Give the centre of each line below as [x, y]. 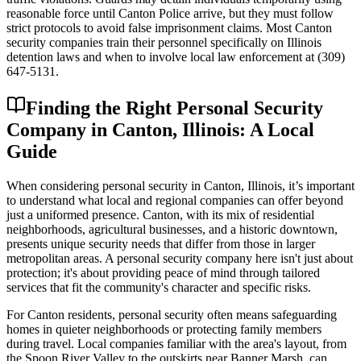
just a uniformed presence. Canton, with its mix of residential [160, 215]
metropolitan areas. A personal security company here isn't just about [180, 259]
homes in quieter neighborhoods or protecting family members [164, 330]
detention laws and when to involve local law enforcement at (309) [176, 57]
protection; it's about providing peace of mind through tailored [163, 273]
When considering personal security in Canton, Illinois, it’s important [180, 186]
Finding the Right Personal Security [174, 108]
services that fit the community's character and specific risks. [159, 288]
